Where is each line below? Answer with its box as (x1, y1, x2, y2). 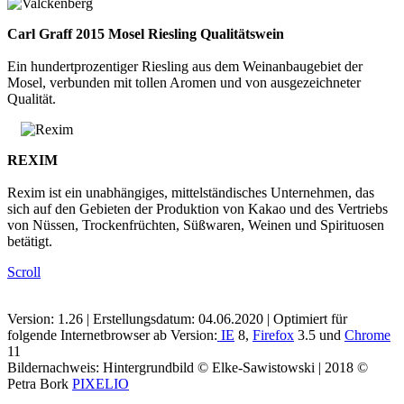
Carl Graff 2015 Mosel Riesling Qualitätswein (7, 26, 284, 42)
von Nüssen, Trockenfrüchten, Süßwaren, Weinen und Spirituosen (7, 217, 384, 234)
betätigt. (7, 234, 52, 250)
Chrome (344, 327, 390, 344)
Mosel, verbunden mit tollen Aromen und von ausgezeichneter (7, 75, 361, 91)
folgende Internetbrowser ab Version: (7, 327, 217, 344)
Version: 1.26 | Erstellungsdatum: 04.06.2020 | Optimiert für (7, 311, 347, 327)
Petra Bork (7, 376, 72, 392)
